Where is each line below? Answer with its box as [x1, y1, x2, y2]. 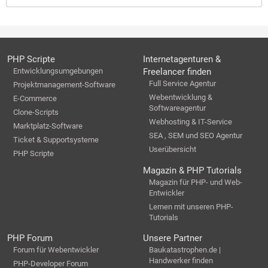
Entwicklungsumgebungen [13, 66, 103, 75]
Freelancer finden [143, 66, 211, 77]
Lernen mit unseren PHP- [149, 202, 233, 211]
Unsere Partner [143, 233, 202, 243]
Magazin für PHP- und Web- [149, 177, 242, 187]
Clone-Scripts [13, 108, 59, 117]
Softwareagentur [149, 103, 206, 112]
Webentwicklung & [149, 93, 212, 102]
